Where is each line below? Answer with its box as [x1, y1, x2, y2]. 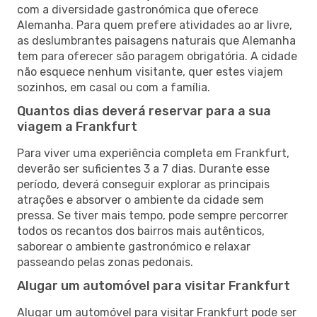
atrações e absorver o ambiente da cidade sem [17, 192, 264, 207]
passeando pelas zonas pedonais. [17, 255, 193, 269]
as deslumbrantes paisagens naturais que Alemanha [17, 33, 296, 47]
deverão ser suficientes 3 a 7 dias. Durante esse [17, 161, 270, 175]
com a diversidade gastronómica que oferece [17, 2, 258, 16]
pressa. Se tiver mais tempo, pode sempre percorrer [17, 208, 288, 222]
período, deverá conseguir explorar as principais [17, 177, 270, 191]
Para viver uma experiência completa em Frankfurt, [17, 146, 289, 160]
